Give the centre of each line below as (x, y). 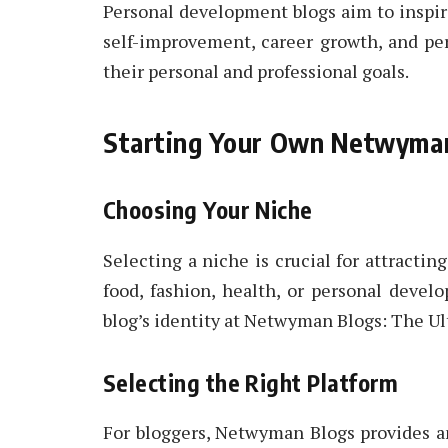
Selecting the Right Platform (251, 382)
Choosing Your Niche (208, 210)
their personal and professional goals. (256, 70)
